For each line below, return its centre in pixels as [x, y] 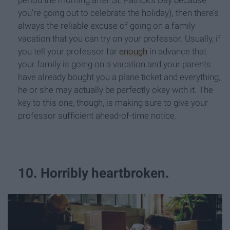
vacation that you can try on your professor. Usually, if [119, 39]
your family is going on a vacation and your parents [114, 64]
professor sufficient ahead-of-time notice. [97, 116]
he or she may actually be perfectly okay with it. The [116, 90]
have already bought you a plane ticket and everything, [119, 77]
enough [133, 52]
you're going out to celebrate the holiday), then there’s [118, 13]
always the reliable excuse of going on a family [107, 26]
